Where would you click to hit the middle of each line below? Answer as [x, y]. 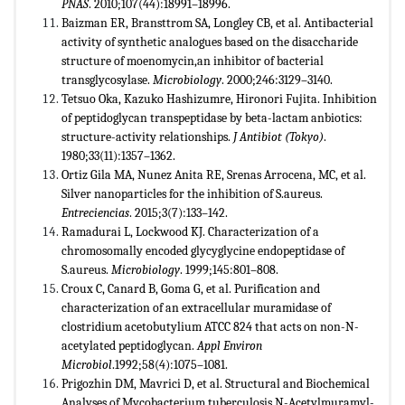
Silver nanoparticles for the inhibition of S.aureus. [192, 193]
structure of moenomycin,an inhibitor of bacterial [193, 61]
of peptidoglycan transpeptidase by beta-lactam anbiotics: [212, 118]
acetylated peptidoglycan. [129, 345]
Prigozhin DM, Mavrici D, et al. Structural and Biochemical [216, 383]
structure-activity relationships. [147, 137]
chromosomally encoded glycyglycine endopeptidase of [203, 250]
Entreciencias [95, 212]
